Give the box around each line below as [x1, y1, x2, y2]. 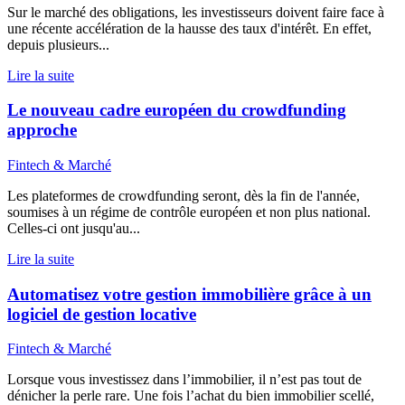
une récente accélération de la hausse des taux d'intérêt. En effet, [7, 20, 372, 36]
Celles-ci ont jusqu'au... [7, 220, 140, 236]
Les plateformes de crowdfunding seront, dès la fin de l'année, [7, 187, 360, 203]
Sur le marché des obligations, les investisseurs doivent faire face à [7, 4, 384, 20]
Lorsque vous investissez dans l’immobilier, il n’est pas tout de [7, 372, 362, 388]
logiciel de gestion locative [7, 304, 196, 324]
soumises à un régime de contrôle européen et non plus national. [7, 203, 371, 220]
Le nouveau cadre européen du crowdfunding [7, 100, 346, 120]
